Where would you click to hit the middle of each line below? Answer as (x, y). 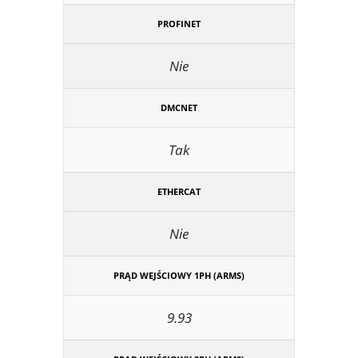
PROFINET (179, 23)
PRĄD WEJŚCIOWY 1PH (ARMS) (179, 275)
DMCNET (179, 107)
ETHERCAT (179, 191)
